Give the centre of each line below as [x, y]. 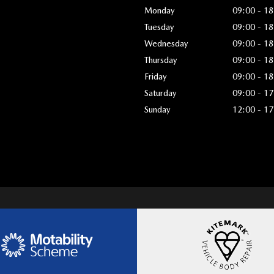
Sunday [157, 109]
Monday [159, 10]
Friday [155, 76]
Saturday [160, 93]
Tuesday [159, 27]
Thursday [161, 60]
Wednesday [166, 43]
